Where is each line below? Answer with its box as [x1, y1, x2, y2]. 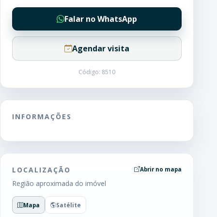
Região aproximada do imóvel [12, 179, 106, 188]
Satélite [56, 201, 81, 209]
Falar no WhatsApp [64, 14, 137, 24]
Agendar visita [72, 43, 129, 54]
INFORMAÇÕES [12, 112, 72, 121]
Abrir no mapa [140, 166, 182, 173]
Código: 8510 [78, 68, 115, 76]
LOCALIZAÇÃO [12, 165, 71, 174]
